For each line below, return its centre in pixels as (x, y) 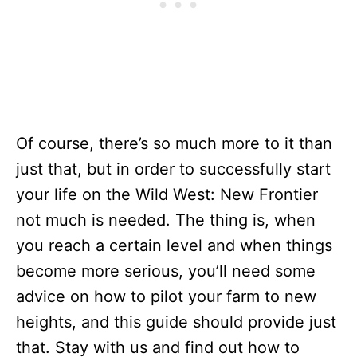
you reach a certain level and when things (174, 245)
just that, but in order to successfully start (173, 169)
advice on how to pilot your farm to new (166, 296)
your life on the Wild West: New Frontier (167, 194)
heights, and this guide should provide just (176, 322)
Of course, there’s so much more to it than (174, 143)
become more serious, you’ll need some (166, 271)
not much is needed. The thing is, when (166, 220)
